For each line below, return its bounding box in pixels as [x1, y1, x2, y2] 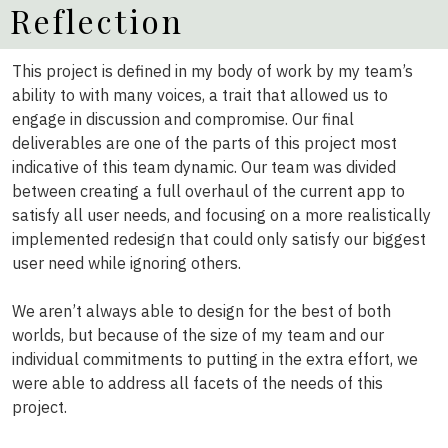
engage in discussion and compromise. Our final [12, 108, 354, 129]
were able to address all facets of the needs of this [12, 372, 383, 393]
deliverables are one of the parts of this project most [12, 132, 397, 153]
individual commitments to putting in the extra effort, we [12, 348, 418, 369]
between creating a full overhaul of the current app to [12, 180, 405, 201]
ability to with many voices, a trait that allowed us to [12, 84, 388, 105]
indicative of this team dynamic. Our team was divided [12, 156, 396, 177]
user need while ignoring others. [12, 252, 241, 273]
